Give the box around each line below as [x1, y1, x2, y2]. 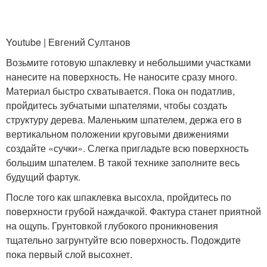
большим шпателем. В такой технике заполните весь [6, 155, 240, 169]
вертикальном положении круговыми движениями [6, 126, 229, 141]
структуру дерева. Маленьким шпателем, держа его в [6, 112, 242, 126]
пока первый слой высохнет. [6, 247, 132, 261]
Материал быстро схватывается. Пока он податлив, [6, 83, 235, 98]
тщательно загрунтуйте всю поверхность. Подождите [6, 232, 241, 247]
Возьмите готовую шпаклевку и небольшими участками [6, 55, 251, 69]
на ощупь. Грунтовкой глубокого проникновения [6, 218, 218, 232]
